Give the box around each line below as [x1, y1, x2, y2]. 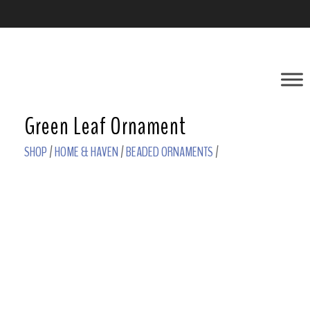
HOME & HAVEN [55, 143, 118, 161]
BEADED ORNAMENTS [126, 143, 213, 161]
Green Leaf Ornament [24, 110, 186, 143]
